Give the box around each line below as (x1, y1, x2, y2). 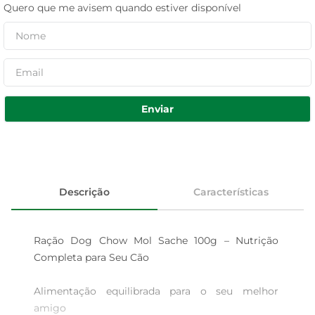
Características (193, 185, 269, 198)
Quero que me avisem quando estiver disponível (4, 1, 241, 14)
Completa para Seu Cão (34, 251, 149, 264)
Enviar (141, 102, 174, 115)
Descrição (59, 185, 110, 198)
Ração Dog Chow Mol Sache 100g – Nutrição (34, 234, 281, 247)
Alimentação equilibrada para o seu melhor (34, 285, 281, 297)
